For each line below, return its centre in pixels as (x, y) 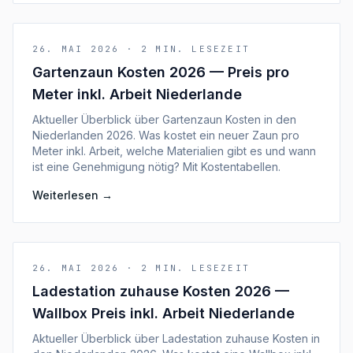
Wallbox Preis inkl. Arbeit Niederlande (163, 313)
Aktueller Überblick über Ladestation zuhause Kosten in (176, 338)
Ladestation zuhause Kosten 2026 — (161, 291)
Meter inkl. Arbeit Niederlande (137, 94)
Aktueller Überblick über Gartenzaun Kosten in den (164, 119)
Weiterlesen (65, 195)
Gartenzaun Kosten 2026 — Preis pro (161, 72)
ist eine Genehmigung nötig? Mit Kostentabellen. (156, 167)
